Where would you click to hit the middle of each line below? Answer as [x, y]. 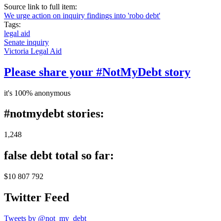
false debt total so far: [59, 156]
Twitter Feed [37, 198]
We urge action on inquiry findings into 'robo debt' [82, 15]
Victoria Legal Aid [33, 51]
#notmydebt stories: [54, 114]
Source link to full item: [41, 6]
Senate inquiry [26, 42]
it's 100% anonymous [37, 93]
